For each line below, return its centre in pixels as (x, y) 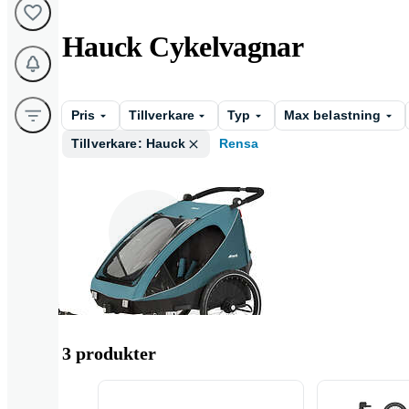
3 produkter (109, 353)
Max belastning (332, 115)
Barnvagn (151, 290)
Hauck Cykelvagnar (183, 47)
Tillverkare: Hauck (129, 143)
